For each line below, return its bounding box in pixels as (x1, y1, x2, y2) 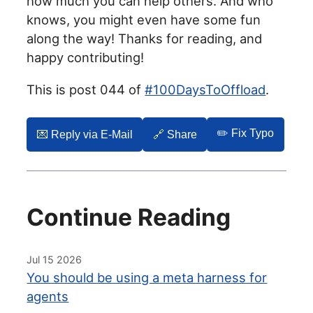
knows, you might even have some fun (27, 12, 261, 28)
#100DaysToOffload (145, 81, 266, 97)
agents (27, 288, 69, 304)
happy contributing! (27, 50, 145, 66)
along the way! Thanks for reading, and (27, 31, 263, 47)
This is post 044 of (27, 81, 145, 97)
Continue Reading (27, 202, 231, 231)
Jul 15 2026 (27, 253, 82, 265)
